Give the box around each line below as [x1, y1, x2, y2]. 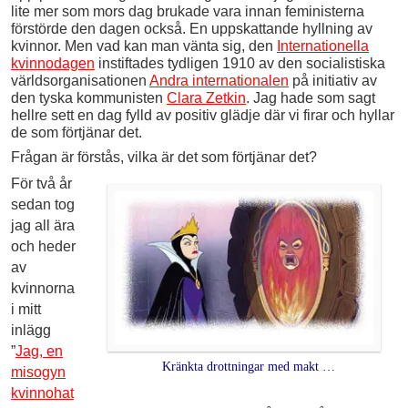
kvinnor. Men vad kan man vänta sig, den [11, 37, 277, 54]
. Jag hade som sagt [246, 89, 375, 106]
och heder [11, 238, 76, 254]
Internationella [277, 37, 369, 54]
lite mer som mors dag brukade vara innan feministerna [11, 3, 364, 19]
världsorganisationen [11, 72, 149, 88]
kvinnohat [11, 384, 74, 401]
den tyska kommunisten [11, 89, 167, 106]
